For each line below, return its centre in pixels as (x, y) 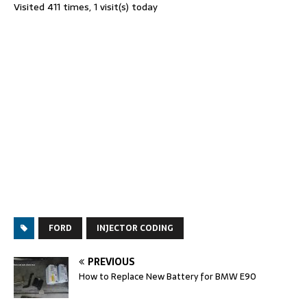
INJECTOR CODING (135, 228)
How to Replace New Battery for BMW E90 (168, 276)
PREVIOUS (111, 261)
